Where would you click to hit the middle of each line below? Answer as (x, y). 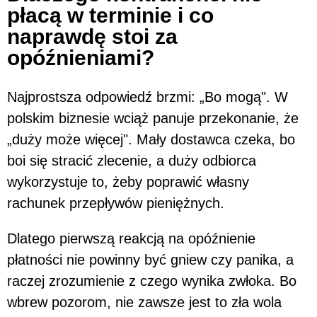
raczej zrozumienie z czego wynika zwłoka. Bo (152, 281)
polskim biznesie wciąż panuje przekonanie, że (153, 118)
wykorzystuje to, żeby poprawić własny (128, 181)
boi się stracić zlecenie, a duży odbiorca (132, 160)
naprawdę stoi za (92, 36)
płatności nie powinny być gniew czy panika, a (150, 259)
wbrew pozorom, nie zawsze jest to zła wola (144, 302)
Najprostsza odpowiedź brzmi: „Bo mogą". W (148, 97)
